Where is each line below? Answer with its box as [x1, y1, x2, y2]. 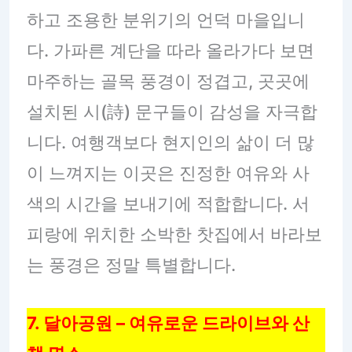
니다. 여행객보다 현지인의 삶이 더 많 [26, 132, 314, 153]
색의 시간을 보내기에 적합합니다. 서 [26, 193, 310, 214]
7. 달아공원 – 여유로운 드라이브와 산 [26, 313, 310, 334]
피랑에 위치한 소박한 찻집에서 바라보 [26, 224, 322, 245]
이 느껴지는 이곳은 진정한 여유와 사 [26, 163, 310, 184]
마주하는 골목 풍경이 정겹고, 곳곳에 [26, 71, 310, 92]
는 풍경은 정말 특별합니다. [26, 255, 236, 276]
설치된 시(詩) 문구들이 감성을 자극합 [26, 101, 317, 123]
